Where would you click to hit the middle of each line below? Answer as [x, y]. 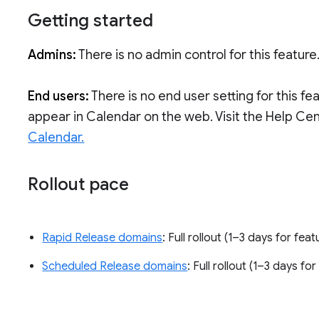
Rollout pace [79, 184]
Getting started [91, 20]
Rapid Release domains [103, 237]
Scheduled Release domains [115, 266]
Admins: [52, 54]
